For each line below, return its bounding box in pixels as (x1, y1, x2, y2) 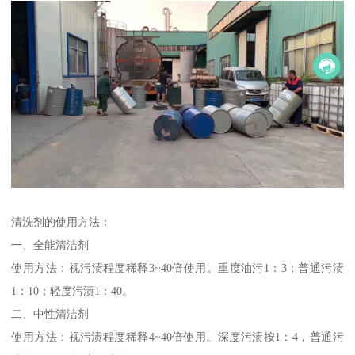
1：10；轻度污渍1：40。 (11, 284, 134, 298)
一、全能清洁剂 (11, 239, 90, 252)
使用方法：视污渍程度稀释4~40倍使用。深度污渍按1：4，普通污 (11, 330, 344, 344)
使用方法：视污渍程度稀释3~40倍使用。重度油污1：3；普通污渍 (11, 261, 344, 275)
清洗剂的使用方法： (11, 216, 112, 229)
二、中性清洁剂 (11, 307, 90, 321)
